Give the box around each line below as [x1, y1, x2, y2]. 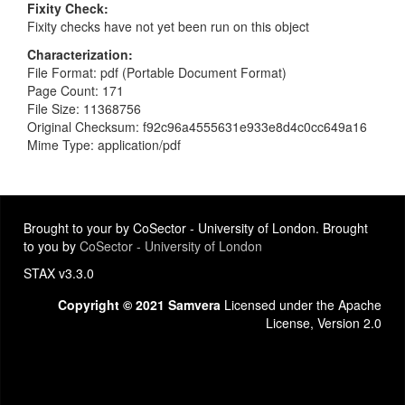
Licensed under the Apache [221, 296, 381, 314]
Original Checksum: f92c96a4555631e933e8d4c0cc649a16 [27, 117, 367, 136]
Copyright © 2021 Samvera [58, 296, 221, 314]
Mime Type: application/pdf [27, 135, 181, 154]
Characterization [27, 44, 128, 63]
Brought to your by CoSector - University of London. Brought [24, 219, 368, 237]
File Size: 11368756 [27, 99, 141, 118]
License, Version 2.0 [266, 314, 381, 332]
